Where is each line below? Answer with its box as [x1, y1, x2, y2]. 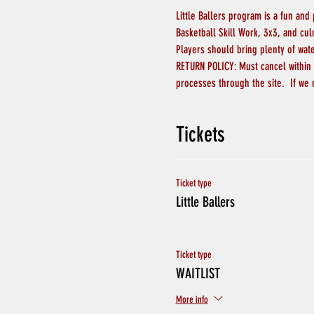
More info [175, 294, 208, 306]
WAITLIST [175, 265, 220, 282]
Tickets [175, 122, 225, 147]
